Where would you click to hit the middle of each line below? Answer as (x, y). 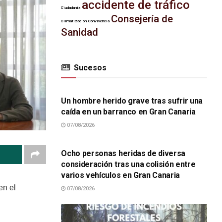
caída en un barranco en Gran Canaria (128, 112)
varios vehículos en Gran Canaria (121, 175)
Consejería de (142, 19)
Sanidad (80, 32)
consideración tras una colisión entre (128, 164)
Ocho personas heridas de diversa (123, 153)
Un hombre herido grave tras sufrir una (132, 101)
